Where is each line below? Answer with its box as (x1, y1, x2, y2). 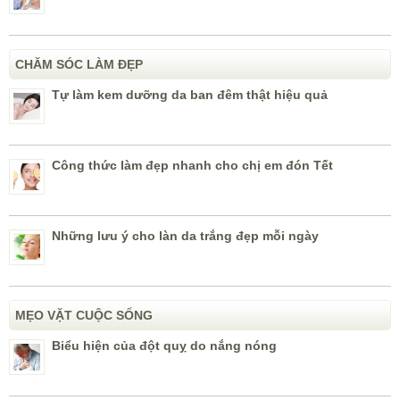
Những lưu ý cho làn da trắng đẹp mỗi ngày (52, 229, 319, 244)
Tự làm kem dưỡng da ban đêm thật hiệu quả (52, 87, 328, 103)
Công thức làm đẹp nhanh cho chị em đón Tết (52, 158, 333, 173)
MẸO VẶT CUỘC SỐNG (15, 308, 153, 323)
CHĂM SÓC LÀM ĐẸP (15, 57, 143, 72)
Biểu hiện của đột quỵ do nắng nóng (52, 338, 277, 354)
